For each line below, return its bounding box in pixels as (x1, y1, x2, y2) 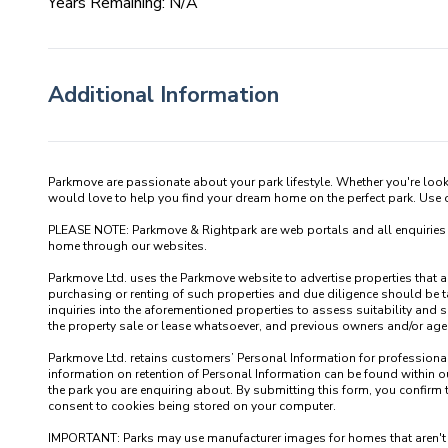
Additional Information (48, 79, 279, 110)
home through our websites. (48, 237, 207, 254)
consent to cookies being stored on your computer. (48, 397, 336, 414)
